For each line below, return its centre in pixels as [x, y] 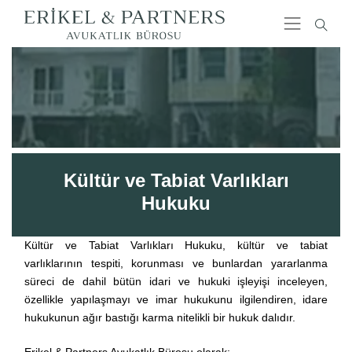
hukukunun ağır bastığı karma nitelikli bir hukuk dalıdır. [160, 317]
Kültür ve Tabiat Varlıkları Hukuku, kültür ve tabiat [176, 245]
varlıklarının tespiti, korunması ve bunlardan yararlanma [176, 263]
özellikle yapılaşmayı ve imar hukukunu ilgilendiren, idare [176, 299]
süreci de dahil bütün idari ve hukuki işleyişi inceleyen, [176, 281]
